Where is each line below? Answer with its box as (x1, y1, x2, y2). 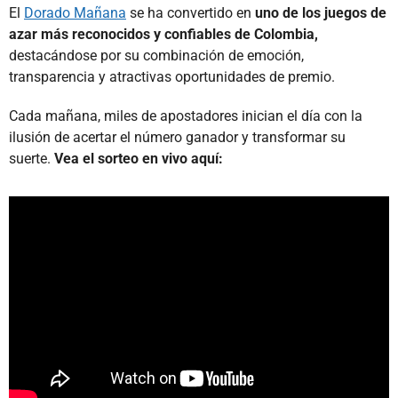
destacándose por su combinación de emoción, (9, 46, 304, 64)
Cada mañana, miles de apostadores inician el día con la (9, 107, 362, 124)
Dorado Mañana (24, 4, 126, 21)
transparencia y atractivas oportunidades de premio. (9, 68, 335, 85)
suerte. (9, 149, 54, 167)
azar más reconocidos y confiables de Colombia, (9, 25, 318, 43)
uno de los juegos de (255, 4, 386, 21)
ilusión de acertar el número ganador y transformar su (9, 128, 346, 146)
